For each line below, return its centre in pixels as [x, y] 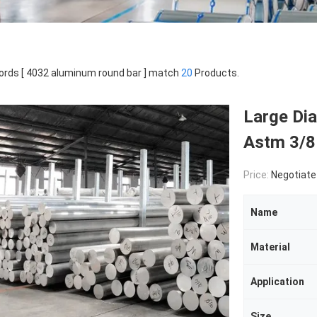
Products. [216, 73]
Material [270, 247]
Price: [257, 175]
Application [277, 282]
